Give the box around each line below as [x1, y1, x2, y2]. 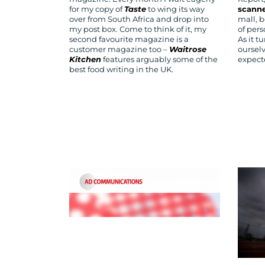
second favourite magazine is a [69, 35, 189, 44]
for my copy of [69, 5, 124, 14]
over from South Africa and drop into [69, 15, 209, 24]
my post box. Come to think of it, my [69, 25, 206, 34]
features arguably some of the [101, 55, 218, 64]
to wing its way [146, 5, 205, 14]
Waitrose [169, 45, 206, 54]
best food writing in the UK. [69, 65, 173, 75]
